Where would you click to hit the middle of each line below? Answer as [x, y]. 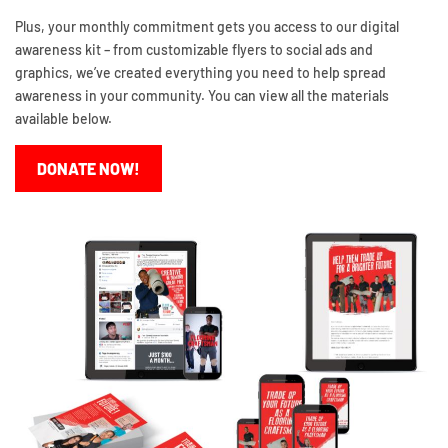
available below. [63, 118]
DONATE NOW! [88, 168]
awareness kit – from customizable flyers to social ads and [194, 49]
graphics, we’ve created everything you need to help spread [200, 72]
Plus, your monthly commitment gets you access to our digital [207, 26]
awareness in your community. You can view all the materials [202, 95]
